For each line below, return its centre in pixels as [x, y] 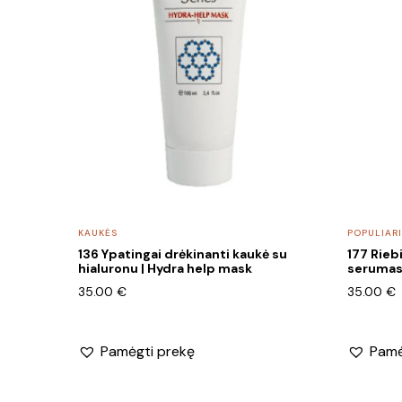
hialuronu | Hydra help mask [165, 269]
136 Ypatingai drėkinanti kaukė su [183, 254]
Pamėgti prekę [148, 351]
